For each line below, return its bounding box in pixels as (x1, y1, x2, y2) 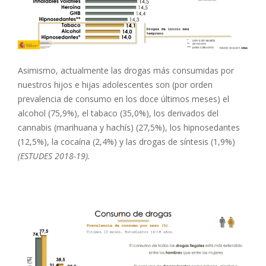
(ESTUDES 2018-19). (18, 150, 90, 161)
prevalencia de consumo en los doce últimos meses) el (18, 93, 229, 104)
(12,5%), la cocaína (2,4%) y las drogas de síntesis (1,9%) (18, 136, 235, 147)
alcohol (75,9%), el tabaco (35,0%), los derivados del (18, 107, 218, 119)
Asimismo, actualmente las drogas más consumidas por (18, 65, 234, 76)
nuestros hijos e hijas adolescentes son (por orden (18, 79, 213, 90)
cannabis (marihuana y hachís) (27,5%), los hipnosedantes (18, 122, 240, 133)
